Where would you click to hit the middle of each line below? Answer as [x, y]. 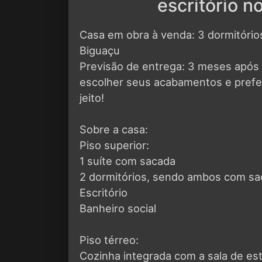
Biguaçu [100, 50]
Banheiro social [118, 208]
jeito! [92, 97]
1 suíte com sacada [127, 161]
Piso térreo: [109, 239]
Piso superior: [114, 145]
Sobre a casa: [114, 129]
